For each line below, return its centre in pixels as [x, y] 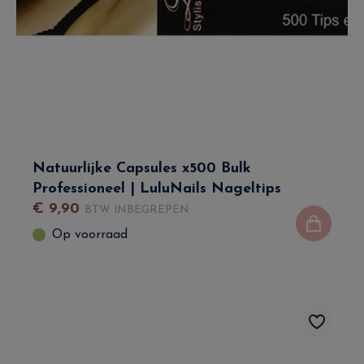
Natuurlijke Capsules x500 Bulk [142, 168]
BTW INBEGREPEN [137, 210]
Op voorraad [90, 234]
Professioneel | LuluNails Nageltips [157, 188]
